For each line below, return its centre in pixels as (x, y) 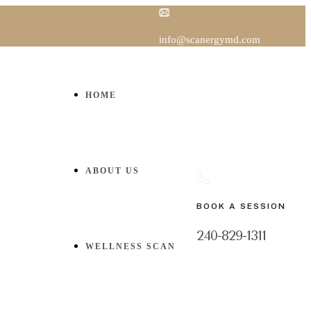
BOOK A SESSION (241, 207)
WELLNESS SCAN (131, 247)
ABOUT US (112, 171)
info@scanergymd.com (209, 40)
